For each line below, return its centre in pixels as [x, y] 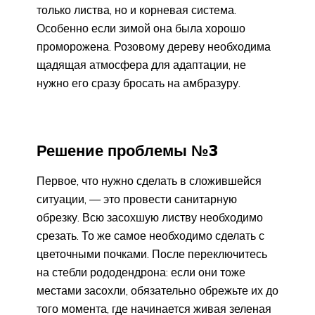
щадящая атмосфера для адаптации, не [141, 65]
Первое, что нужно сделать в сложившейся [149, 180]
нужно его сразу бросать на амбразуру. [139, 83]
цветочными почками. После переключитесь [152, 253]
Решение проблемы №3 [127, 151]
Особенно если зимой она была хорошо [141, 28]
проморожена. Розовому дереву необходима [154, 47]
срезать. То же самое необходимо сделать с [150, 235]
